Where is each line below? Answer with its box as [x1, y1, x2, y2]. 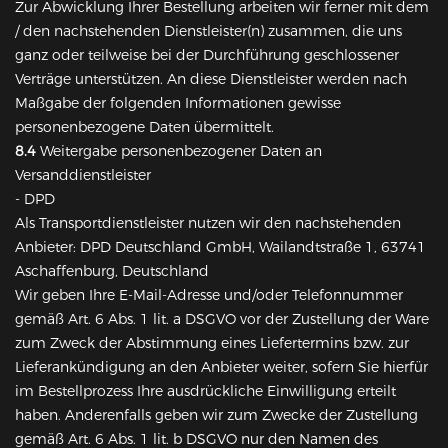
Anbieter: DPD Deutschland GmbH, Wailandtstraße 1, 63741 [15, 238, 426, 257]
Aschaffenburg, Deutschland [15, 262, 209, 281]
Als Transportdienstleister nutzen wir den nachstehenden [15, 214, 401, 233]
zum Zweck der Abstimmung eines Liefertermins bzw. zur [15, 334, 409, 353]
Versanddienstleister [15, 166, 151, 185]
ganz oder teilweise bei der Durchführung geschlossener [15, 46, 399, 65]
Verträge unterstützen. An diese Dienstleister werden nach [15, 70, 407, 89]
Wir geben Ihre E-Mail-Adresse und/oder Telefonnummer [15, 286, 403, 305]
